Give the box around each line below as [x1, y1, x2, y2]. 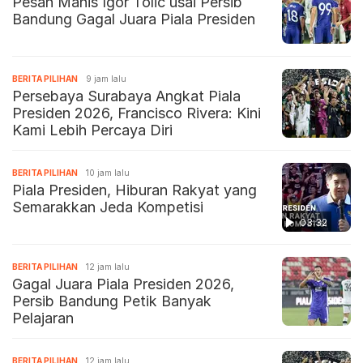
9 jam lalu [86, 73, 126, 83]
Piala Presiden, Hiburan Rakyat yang [12, 181, 257, 199]
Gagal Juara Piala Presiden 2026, [12, 275, 234, 293]
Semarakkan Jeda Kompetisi [12, 198, 203, 216]
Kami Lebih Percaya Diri [12, 121, 173, 139]
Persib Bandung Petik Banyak [12, 292, 211, 310]
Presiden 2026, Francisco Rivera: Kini [12, 104, 261, 122]
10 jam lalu [86, 167, 130, 177]
